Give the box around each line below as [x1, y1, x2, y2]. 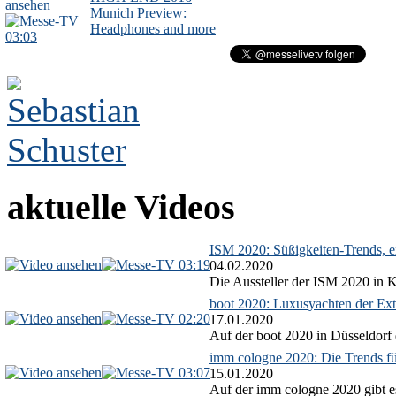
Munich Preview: [90, 5, 187, 21]
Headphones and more [90, 21, 216, 37]
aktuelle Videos [7, 187, 235, 228]
